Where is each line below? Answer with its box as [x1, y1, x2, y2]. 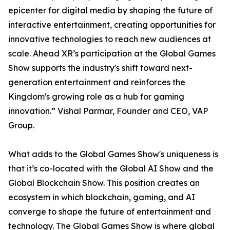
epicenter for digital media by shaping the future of [8, 5, 213, 15]
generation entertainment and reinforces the [8, 77, 185, 87]
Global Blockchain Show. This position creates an [8, 178, 200, 188]
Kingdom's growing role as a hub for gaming [8, 91, 184, 102]
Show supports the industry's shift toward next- [8, 63, 193, 73]
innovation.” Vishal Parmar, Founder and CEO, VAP [8, 106, 208, 116]
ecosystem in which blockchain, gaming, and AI [8, 192, 195, 202]
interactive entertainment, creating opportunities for [8, 20, 216, 30]
